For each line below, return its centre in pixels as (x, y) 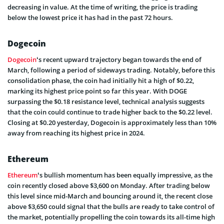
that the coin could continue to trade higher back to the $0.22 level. (110, 112)
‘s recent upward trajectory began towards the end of (119, 59)
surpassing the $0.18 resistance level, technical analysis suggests (106, 101)
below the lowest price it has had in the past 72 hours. (90, 17)
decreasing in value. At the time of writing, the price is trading (102, 7)
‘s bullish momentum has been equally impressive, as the (125, 175)
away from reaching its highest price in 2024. (76, 133)
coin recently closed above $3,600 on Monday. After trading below (109, 185)
